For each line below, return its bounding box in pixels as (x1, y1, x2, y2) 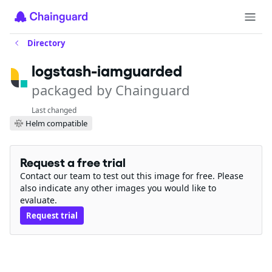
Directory (27, 38, 65, 49)
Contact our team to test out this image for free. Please (20, 170, 243, 182)
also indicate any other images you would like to (20, 182, 216, 194)
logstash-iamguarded (32, 62, 182, 80)
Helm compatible (25, 117, 87, 129)
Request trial (26, 210, 78, 221)
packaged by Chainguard (32, 81, 190, 99)
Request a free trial (20, 155, 126, 170)
